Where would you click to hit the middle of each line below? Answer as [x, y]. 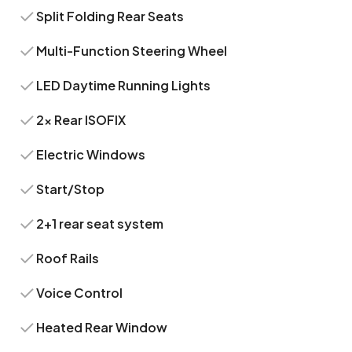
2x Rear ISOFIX [81, 120]
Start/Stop [71, 189]
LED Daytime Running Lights [124, 85]
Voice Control [80, 293]
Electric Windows [91, 154]
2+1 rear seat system [100, 224]
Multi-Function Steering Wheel [132, 51]
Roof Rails [68, 258]
